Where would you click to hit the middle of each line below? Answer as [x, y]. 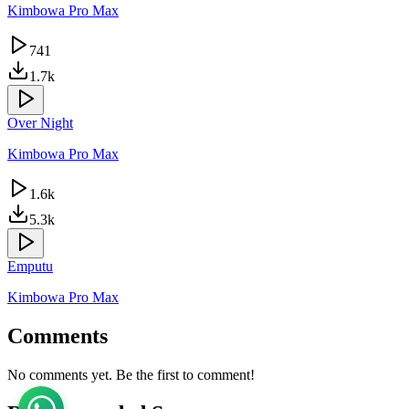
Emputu [30, 267]
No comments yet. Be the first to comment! [131, 375]
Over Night [40, 123]
